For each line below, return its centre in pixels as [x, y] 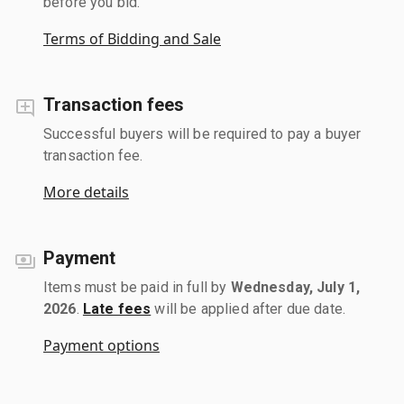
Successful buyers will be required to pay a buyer [202, 133]
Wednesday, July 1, [295, 287]
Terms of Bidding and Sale [132, 38]
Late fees [117, 308]
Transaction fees [114, 104]
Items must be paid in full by [137, 287]
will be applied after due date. [248, 308]
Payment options [101, 345]
